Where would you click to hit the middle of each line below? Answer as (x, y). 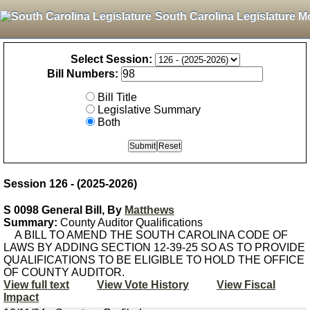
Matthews (149, 210)
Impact (21, 297)
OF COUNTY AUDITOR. (64, 272)
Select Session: (111, 59)
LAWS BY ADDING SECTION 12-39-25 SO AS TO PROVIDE (154, 247)
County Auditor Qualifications (130, 222)
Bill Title (117, 97)
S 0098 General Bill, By (64, 210)
